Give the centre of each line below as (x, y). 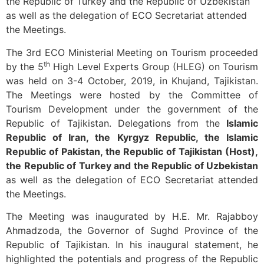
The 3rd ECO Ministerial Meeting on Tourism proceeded (132, 52)
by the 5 (25, 66)
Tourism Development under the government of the (132, 109)
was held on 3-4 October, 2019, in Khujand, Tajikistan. (132, 80)
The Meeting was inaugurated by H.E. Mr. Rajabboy (132, 217)
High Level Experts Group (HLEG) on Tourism (154, 66)
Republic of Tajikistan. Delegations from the (116, 123)
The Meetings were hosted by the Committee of (132, 95)
